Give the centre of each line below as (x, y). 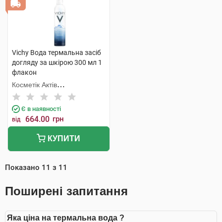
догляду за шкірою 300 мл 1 (57, 62)
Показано (23, 167)
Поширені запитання (66, 191)
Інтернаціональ (37, 95)
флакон (24, 72)
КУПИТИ (63, 139)
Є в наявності (41, 109)
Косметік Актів (34, 85)
